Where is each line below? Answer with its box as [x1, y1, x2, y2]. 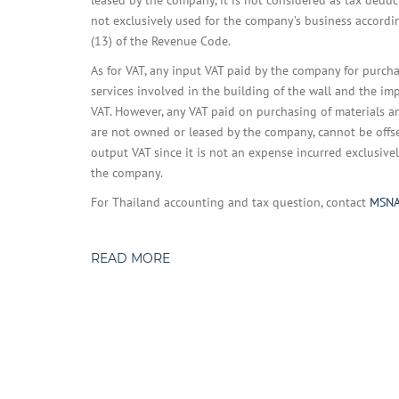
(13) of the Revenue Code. [91, 33, 231, 49]
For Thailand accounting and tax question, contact [91, 194, 370, 210]
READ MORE [91, 250, 170, 266]
